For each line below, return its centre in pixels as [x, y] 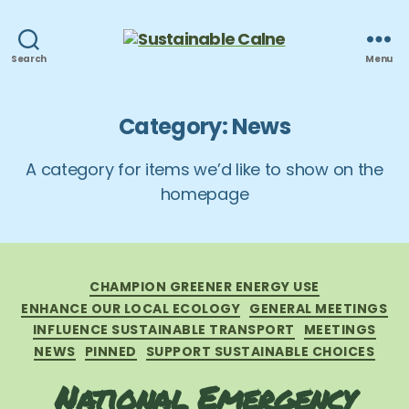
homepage [204, 194]
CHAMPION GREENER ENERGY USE [204, 287]
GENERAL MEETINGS [319, 308]
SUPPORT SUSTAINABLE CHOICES [260, 351]
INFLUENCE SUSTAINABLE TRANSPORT [163, 330]
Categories [248, 283]
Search [29, 59]
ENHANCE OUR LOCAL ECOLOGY [131, 308]
